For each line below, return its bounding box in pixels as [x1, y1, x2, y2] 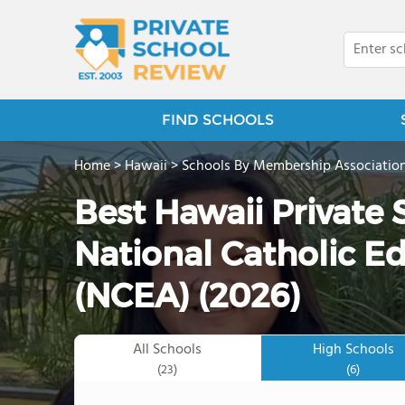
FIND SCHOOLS [161, 111, 274, 128]
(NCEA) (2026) [74, 276, 301, 316]
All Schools [133, 338, 202, 362]
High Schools [312, 338, 394, 362]
